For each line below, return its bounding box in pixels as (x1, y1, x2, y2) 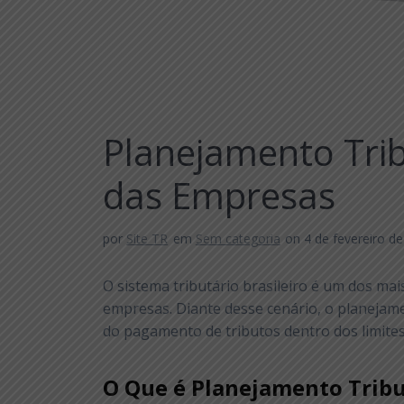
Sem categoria (195, 230, 280, 248)
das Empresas (103, 170, 336, 221)
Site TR (126, 230, 169, 248)
